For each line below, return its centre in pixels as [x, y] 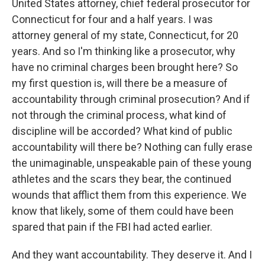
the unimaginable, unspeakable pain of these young [132, 163]
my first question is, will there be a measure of [120, 83]
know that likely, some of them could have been [123, 211]
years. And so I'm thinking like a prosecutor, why [124, 51]
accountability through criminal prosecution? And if [131, 99]
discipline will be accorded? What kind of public [122, 131]
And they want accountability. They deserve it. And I [132, 255]
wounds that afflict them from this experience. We [129, 195]
